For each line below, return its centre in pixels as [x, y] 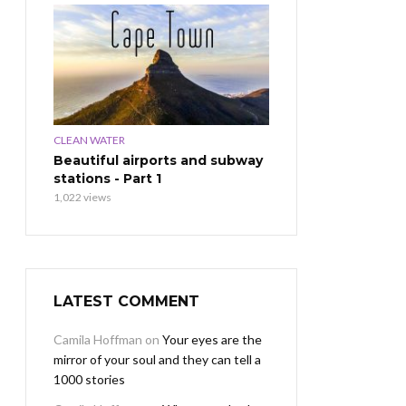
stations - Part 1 [107, 179]
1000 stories [89, 380]
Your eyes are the [212, 340]
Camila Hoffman [98, 340]
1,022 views [82, 198]
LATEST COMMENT [126, 302]
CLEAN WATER [89, 140]
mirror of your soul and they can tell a [157, 360]
